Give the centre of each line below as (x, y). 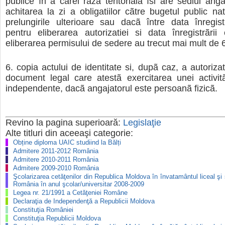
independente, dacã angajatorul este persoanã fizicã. (111, 88)
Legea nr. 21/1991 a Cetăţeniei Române (70, 192)
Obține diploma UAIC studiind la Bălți (67, 142)
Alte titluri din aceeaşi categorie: (69, 133)
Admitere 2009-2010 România (56, 168)
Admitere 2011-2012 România (56, 151)
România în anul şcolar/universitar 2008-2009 (79, 184)
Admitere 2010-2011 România (56, 159)
